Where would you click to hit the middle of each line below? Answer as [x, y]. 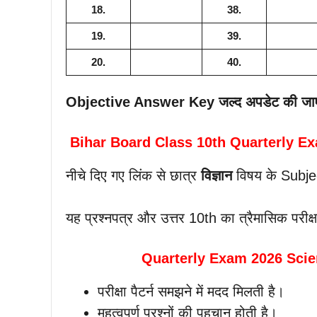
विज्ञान [217, 176]
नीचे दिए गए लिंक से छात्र [133, 176]
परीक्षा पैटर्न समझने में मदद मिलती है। [191, 292]
